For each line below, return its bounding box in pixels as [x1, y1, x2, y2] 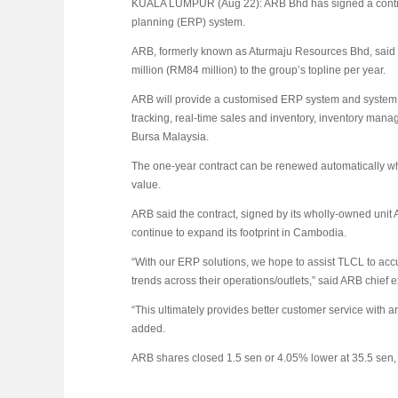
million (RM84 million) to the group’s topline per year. [131, 64, 386, 76]
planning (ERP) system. [131, 16, 245, 28]
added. [131, 322, 165, 335]
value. [131, 179, 161, 191]
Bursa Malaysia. [131, 131, 209, 143]
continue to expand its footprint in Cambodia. [131, 227, 346, 239]
